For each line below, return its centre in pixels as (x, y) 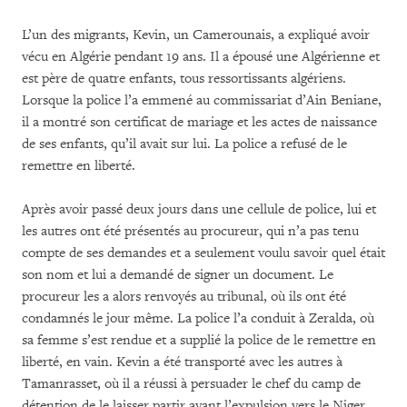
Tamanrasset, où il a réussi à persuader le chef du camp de (191, 383)
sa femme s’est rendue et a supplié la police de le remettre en (199, 340)
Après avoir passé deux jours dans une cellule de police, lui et (199, 209)
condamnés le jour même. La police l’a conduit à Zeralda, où (198, 318)
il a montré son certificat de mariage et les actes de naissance (199, 122)
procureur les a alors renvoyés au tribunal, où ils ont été (184, 296)
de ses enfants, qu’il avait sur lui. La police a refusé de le (184, 144)
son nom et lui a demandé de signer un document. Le (178, 274)
